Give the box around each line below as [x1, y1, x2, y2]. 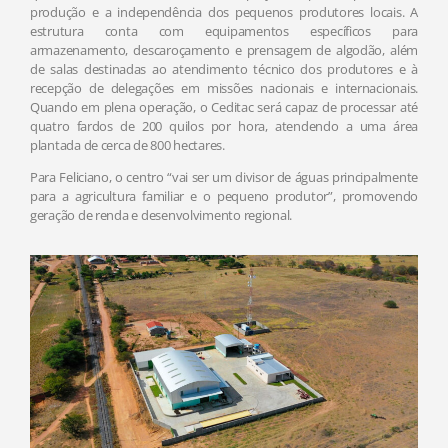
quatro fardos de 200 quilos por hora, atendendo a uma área [30, 117, 418, 136]
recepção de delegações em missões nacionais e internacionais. [30, 79, 418, 98]
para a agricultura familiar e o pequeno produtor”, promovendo [30, 187, 418, 206]
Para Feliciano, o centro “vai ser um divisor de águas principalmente [30, 168, 418, 187]
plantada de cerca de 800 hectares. [30, 136, 225, 155]
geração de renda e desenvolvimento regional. [30, 206, 293, 225]
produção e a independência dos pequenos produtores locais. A [30, 3, 418, 22]
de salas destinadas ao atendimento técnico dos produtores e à [30, 60, 418, 79]
